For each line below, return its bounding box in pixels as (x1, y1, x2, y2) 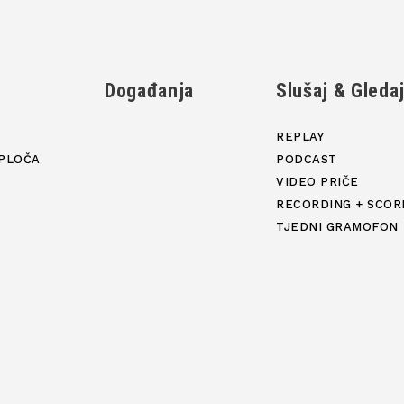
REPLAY (276, 130, 325, 144)
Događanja (105, 79, 194, 103)
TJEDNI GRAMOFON (276, 220, 399, 234)
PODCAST (276, 152, 337, 167)
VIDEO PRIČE (276, 175, 359, 189)
